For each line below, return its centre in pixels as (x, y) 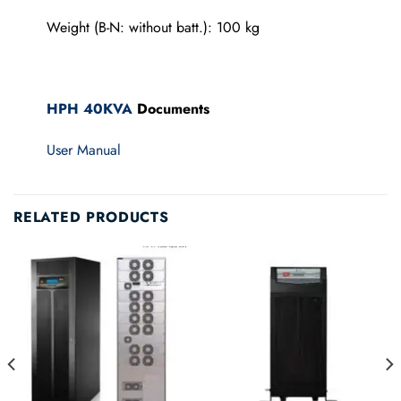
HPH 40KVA (89, 109)
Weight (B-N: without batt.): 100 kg (153, 27)
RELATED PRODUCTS (91, 217)
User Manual (83, 149)
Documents (171, 109)
